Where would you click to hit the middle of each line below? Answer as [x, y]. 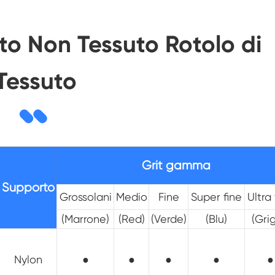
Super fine [216, 197]
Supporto [28, 188]
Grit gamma [176, 166]
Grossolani [85, 197]
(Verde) [168, 219]
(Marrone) [85, 219]
